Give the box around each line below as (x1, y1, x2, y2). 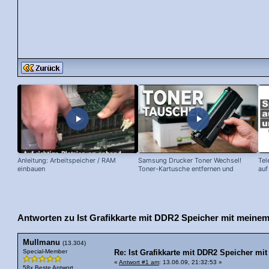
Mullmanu (23, 238, 60, 247)
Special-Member (23, 248, 67, 255)
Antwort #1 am (119, 259, 159, 266)
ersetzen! (138, 173, 166, 182)
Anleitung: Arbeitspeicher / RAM (17, 156, 116, 165)
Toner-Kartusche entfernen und (138, 165, 234, 174)
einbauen (17, 165, 45, 174)
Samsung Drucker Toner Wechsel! (138, 156, 241, 165)
